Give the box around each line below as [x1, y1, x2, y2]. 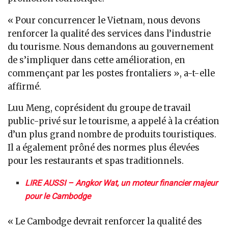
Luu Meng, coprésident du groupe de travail [8, 103, 191, 114]
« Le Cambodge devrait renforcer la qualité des [8, 216, 202, 227]
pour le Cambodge [25, 191, 91, 201]
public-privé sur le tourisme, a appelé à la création [8, 116, 219, 127]
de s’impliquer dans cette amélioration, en [8, 54, 185, 66]
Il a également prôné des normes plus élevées [8, 142, 199, 154]
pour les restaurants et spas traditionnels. [8, 156, 184, 167]
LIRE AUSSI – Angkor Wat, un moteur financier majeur [25, 178, 218, 188]
